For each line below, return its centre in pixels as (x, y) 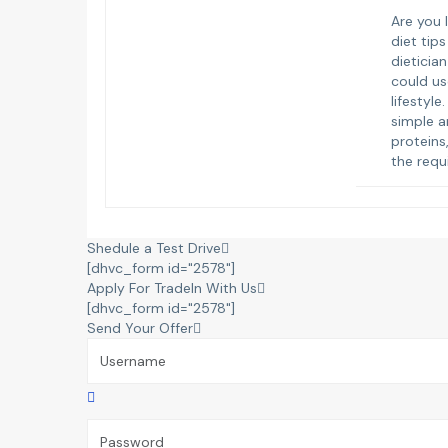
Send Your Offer (140, 327)
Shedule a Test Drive (154, 247)
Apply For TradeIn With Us (172, 287)
